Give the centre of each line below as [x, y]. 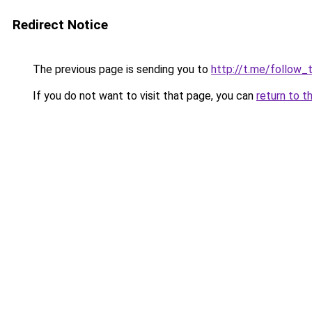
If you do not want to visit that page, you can [143, 96]
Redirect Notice [60, 25]
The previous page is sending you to [120, 69]
